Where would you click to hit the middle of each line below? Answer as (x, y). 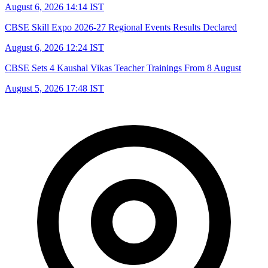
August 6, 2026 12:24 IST (54, 47)
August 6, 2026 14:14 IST (54, 7)
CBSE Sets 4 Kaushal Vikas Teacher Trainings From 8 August (123, 68)
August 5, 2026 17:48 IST (54, 88)
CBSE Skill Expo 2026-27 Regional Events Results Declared (121, 27)
